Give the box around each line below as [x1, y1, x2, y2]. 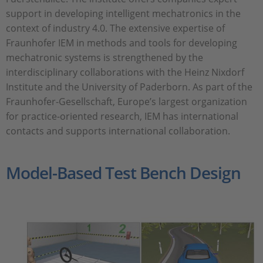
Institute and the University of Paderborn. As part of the [6, 80, 252, 93]
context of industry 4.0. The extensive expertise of [6, 21, 225, 35]
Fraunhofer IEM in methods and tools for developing [6, 36, 237, 49]
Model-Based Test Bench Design [6, 161, 241, 184]
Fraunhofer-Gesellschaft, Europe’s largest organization [6, 95, 247, 108]
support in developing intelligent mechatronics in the [6, 6, 241, 20]
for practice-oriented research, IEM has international [6, 109, 238, 123]
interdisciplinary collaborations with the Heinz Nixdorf [6, 65, 244, 79]
